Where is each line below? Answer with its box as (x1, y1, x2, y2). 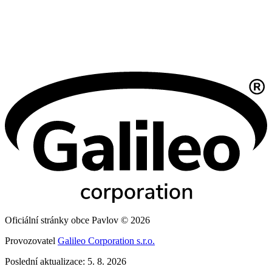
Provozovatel (5, 236, 58, 246)
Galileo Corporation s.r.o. (58, 236, 155, 246)
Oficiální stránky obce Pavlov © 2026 (5, 215, 150, 226)
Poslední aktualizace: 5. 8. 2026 (5, 256, 126, 267)
